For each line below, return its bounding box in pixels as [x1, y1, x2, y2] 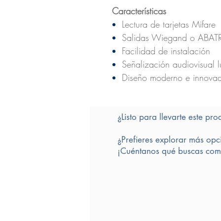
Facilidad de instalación [122, 45, 210, 57]
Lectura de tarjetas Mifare [122, 18, 216, 31]
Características [112, 5, 166, 17]
